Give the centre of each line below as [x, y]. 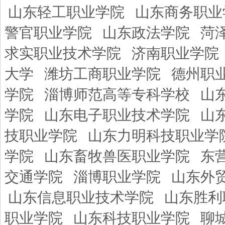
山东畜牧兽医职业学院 [117, 156]
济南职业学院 [175, 53]
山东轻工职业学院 [66, 12]
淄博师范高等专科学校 [117, 94]
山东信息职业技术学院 [81, 197]
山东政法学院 [146, 33]
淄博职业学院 [117, 177]
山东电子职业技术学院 [117, 115]
